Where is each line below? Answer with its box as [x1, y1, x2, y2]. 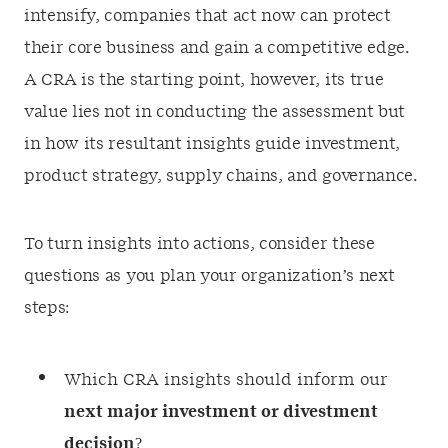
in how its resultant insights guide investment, [24, 135, 400, 152]
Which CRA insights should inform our [64, 371, 388, 388]
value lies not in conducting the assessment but [24, 103, 405, 120]
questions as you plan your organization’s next [24, 267, 395, 284]
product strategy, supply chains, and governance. [24, 167, 418, 184]
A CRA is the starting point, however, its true [24, 71, 384, 88]
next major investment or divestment [64, 403, 378, 420]
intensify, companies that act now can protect [24, 7, 391, 24]
